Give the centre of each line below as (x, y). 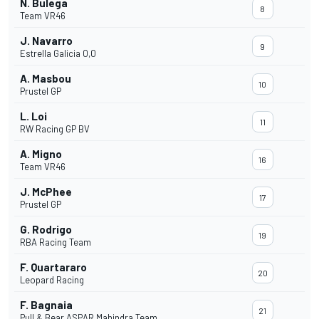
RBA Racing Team (56, 242)
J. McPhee (46, 192)
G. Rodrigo (46, 230)
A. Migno (41, 154)
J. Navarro (46, 41)
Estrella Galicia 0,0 (58, 54)
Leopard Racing (52, 280)
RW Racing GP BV (55, 129)
